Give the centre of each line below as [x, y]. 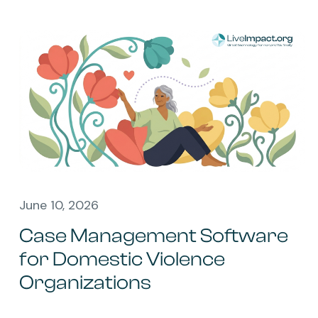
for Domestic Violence [122, 259]
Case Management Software [154, 235]
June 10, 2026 [59, 205]
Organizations [85, 282]
